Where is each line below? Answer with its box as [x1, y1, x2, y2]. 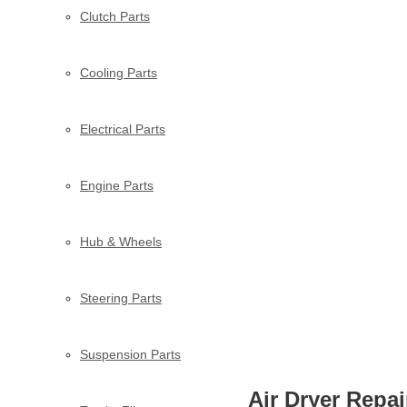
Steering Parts [80, 290, 162, 305]
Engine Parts [80, 177, 154, 193]
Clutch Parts [80, 8, 150, 24]
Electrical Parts [80, 121, 165, 136]
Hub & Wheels [80, 233, 162, 249]
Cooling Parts [80, 65, 157, 80]
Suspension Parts [80, 346, 181, 362]
